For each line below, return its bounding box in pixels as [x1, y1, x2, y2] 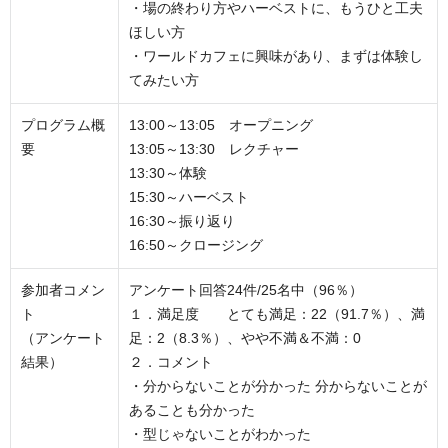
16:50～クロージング [129, 238, 263, 253]
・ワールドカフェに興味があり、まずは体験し [129, 49, 423, 64]
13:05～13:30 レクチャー [129, 142, 299, 157]
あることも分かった [129, 403, 255, 418]
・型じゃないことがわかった [129, 427, 311, 442]
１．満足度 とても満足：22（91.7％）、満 [129, 307, 425, 322]
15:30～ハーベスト [129, 190, 249, 205]
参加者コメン [21, 283, 105, 298]
